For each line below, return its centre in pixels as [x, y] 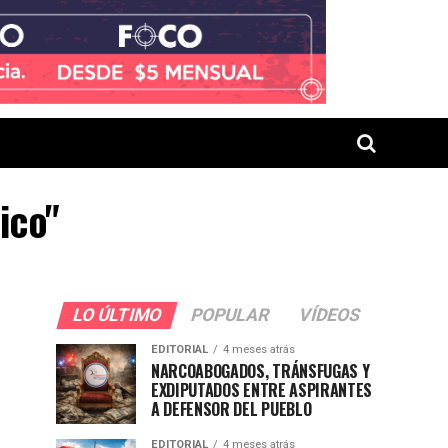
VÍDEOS [329, 314]
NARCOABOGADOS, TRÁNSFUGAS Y [260, 370]
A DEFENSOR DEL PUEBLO [231, 408]
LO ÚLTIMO [116, 314]
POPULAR [229, 314]
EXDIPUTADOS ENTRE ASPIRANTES [262, 389]
